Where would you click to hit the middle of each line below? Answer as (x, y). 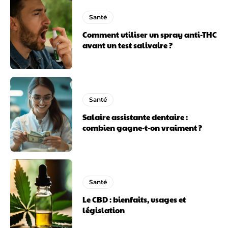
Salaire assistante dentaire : (135, 117)
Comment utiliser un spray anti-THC (150, 35)
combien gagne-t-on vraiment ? (142, 128)
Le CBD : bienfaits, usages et (134, 199)
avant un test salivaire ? (128, 45)
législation (104, 210)
